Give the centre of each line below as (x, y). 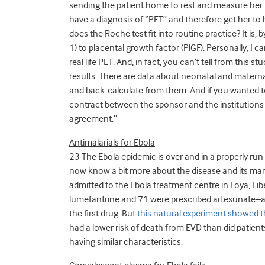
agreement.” (93, 119)
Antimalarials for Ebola (112, 142)
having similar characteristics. (126, 242)
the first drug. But (103, 213)
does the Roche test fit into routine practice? (155, 33)
